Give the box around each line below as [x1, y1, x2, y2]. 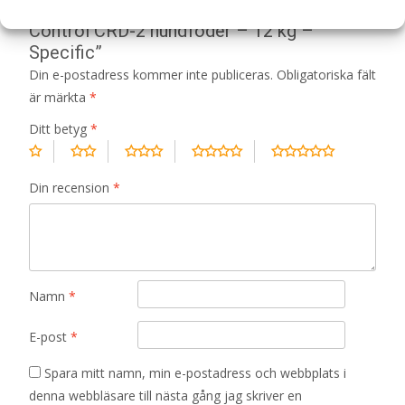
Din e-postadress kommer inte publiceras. [29, 66, 273, 84]
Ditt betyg [29, 120, 90, 138]
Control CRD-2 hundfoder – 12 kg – [29, 20, 314, 42]
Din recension [29, 179, 113, 197]
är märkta [29, 89, 89, 107]
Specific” [29, 42, 102, 64]
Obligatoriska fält [277, 66, 376, 84]
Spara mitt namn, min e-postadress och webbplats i [44, 364, 346, 382]
